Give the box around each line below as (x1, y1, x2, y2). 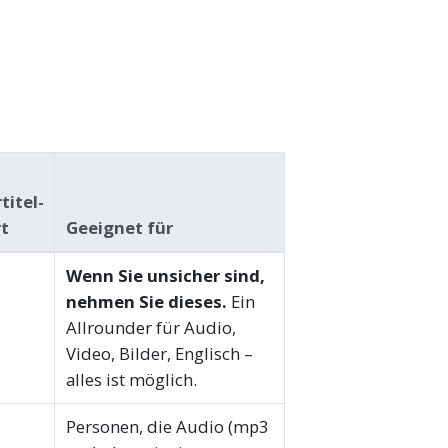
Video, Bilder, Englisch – (65, 342, 253, 366)
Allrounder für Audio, (65, 316, 236, 340)
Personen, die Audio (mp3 (65, 415, 269, 439)
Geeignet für (65, 216, 173, 240)
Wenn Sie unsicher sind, (65, 264, 265, 288)
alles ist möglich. (65, 368, 197, 392)
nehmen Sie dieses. (65, 290, 227, 314)
